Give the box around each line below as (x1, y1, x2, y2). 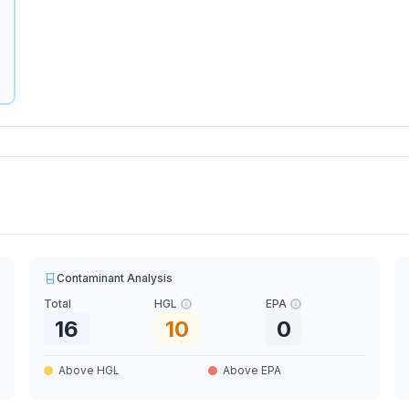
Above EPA (222, 363, 281, 377)
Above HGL (58, 363, 121, 377)
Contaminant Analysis (57, 271, 173, 285)
